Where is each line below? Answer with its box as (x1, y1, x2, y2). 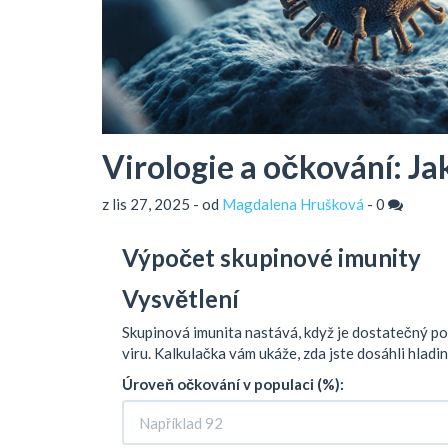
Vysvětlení (122, 284, 239, 314)
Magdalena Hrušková (222, 195, 364, 214)
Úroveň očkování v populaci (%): (122, 375, 344, 394)
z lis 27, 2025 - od (102, 195, 222, 214)
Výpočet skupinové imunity (122, 243, 421, 273)
